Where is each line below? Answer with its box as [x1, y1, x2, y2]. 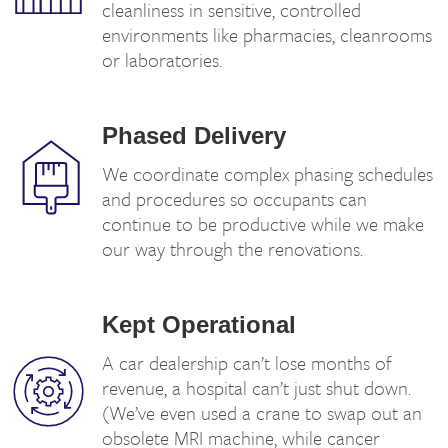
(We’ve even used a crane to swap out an [102, 399, 423, 426]
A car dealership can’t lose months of [102, 349, 393, 376]
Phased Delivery [102, 122, 287, 149]
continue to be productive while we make [102, 210, 425, 237]
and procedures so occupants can [102, 185, 368, 212]
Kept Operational [102, 311, 297, 338]
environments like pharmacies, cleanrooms [102, 21, 433, 48]
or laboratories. [102, 46, 223, 73]
